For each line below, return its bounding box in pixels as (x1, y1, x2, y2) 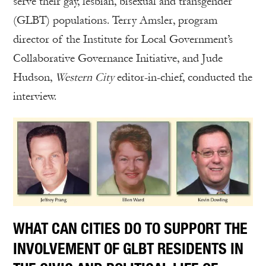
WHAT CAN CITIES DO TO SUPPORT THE (13, 218, 248, 238)
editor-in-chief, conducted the (114, 71, 252, 84)
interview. (13, 90, 56, 103)
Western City (55, 71, 114, 84)
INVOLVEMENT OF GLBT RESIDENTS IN (13, 239, 243, 258)
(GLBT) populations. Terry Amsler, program (13, 14, 217, 27)
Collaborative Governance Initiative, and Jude (13, 52, 223, 65)
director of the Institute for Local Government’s (13, 33, 233, 46)
